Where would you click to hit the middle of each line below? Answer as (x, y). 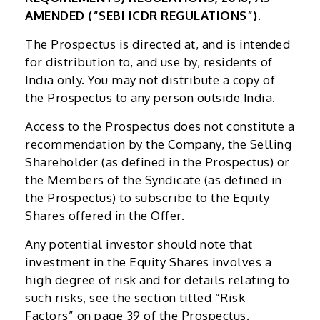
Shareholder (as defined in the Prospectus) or (157, 161)
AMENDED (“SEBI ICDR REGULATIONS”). (143, 15)
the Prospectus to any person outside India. (150, 97)
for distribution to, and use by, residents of (149, 61)
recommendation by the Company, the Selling (158, 144)
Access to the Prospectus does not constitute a (160, 126)
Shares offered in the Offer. (105, 215)
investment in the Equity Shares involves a (148, 261)
